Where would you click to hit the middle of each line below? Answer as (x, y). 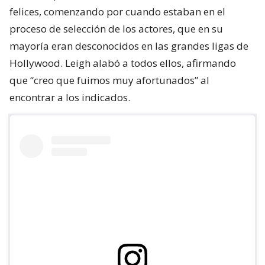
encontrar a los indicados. (70, 97)
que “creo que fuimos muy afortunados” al (109, 80)
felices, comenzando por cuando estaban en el (117, 11)
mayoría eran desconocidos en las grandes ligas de (129, 46)
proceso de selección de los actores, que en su (116, 28)
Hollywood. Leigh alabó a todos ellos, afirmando (123, 63)
